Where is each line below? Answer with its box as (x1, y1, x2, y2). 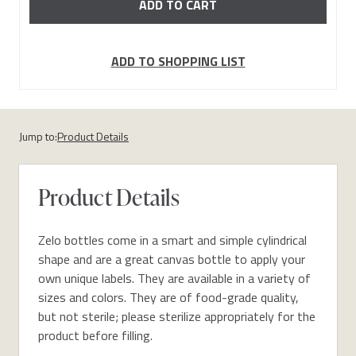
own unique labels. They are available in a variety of (38, 268, 311, 288)
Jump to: (19, 127, 57, 145)
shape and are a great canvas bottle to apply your (38, 249, 305, 269)
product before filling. (38, 325, 153, 345)
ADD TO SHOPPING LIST (110, 52, 246, 72)
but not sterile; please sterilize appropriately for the (38, 306, 315, 326)
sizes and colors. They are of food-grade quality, (38, 287, 299, 307)
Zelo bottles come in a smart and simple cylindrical (38, 230, 307, 250)
